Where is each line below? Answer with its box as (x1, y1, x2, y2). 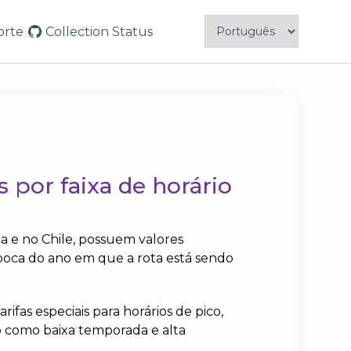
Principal (20, 44, 110, 67)
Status (112, 24, 154, 39)
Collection (45, 24, 110, 39)
